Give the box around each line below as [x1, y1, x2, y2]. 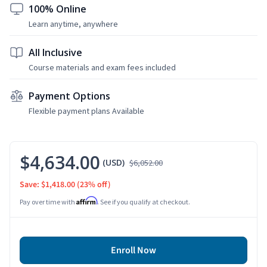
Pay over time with [20, 197, 76, 206]
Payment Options [29, 89, 110, 103]
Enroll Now [111, 243, 156, 257]
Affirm [76, 195, 97, 205]
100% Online [29, 2, 86, 15]
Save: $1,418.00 [20, 178, 75, 191]
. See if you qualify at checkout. [97, 197, 190, 206]
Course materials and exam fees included [29, 61, 176, 73]
